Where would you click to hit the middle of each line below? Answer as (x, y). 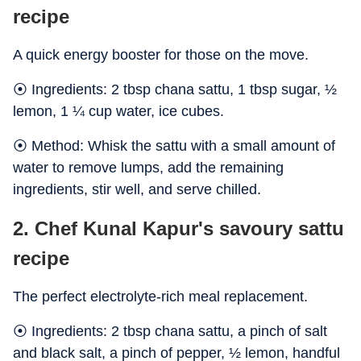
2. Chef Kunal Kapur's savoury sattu (178, 228)
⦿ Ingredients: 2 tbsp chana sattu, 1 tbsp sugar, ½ (175, 89)
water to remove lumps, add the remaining (148, 168)
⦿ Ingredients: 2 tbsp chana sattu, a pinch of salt (170, 331)
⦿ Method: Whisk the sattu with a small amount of (174, 146)
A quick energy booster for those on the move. (161, 55)
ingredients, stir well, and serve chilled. (137, 189)
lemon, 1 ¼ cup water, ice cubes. (118, 111)
